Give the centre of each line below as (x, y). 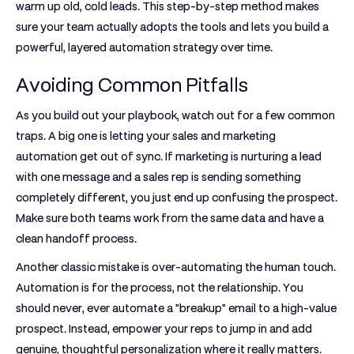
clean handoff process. (76, 239)
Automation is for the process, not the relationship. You (160, 288)
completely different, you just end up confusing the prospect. (177, 198)
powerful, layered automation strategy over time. (144, 47)
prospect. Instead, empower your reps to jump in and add (164, 329)
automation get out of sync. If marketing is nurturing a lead (169, 156)
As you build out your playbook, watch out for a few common (175, 115)
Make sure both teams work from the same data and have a (170, 218)
